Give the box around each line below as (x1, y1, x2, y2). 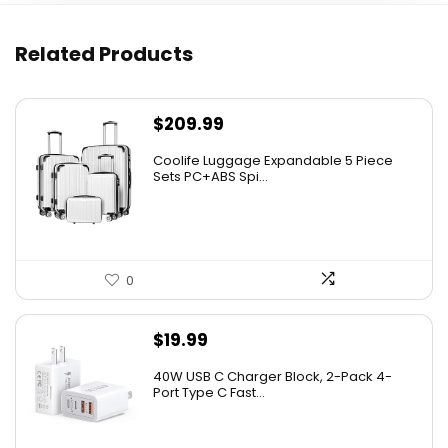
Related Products (15, 40, 193, 69)
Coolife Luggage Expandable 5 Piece (153, 151, 393, 171)
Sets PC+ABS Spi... (153, 167, 268, 187)
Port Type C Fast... (153, 383, 265, 403)
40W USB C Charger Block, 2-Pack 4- (153, 367, 392, 387)
